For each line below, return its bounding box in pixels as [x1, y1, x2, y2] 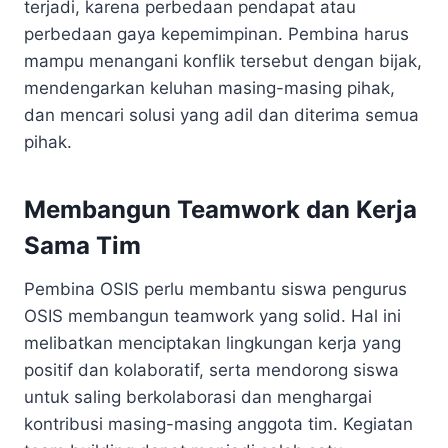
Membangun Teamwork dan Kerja [24, 194, 417, 224]
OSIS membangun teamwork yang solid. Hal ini [24, 305, 401, 326]
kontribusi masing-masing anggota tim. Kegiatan [24, 413, 413, 434]
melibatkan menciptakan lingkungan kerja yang [24, 332, 401, 353]
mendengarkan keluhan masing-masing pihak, [24, 77, 395, 98]
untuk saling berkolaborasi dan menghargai [24, 386, 372, 407]
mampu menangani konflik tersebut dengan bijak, [24, 50, 422, 71]
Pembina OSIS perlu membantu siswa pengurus [24, 278, 407, 299]
